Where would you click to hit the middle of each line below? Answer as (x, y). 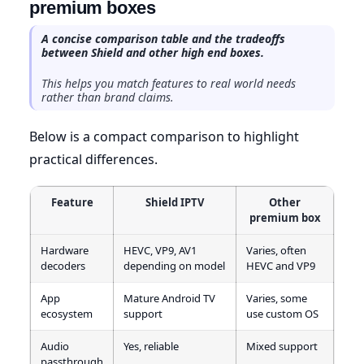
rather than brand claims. (108, 97)
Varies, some (277, 298)
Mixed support (282, 346)
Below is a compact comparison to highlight (164, 136)
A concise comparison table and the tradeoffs (163, 38)
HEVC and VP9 (281, 265)
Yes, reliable (151, 346)
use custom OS (282, 313)
